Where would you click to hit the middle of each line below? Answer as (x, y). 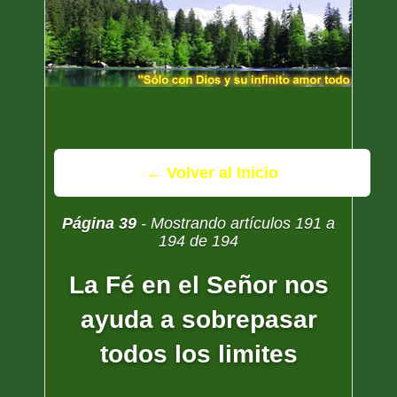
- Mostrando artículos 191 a (236, 223)
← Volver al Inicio (213, 173)
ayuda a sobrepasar (198, 319)
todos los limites (198, 354)
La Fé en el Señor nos (198, 285)
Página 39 (99, 223)
